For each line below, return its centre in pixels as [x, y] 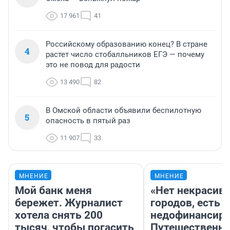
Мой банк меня [53, 191]
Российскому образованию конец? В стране [127, 44]
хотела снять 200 [59, 215]
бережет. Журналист [69, 203]
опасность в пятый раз [88, 121]
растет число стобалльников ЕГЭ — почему [125, 55]
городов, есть [185, 203]
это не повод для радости [93, 65]
